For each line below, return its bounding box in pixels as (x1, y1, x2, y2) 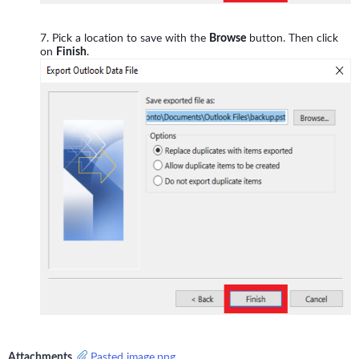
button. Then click (246, 31, 338, 45)
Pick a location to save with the (52, 31, 209, 45)
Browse (209, 31, 246, 45)
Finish (56, 45, 87, 58)
